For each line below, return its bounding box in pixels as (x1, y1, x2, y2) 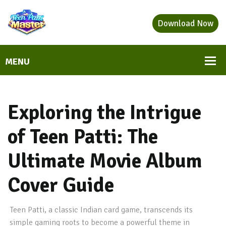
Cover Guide (8, 173, 114, 198)
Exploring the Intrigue (8, 100, 201, 125)
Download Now (157, 18, 213, 29)
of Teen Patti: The (8, 124, 158, 149)
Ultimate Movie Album (8, 148, 202, 174)
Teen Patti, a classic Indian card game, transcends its (10, 205, 193, 215)
